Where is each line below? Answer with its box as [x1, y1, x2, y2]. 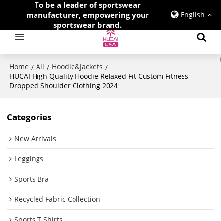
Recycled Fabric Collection [14, 194, 101, 204]
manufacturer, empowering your [26, 10, 149, 20]
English [180, 10, 205, 19]
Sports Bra [14, 174, 49, 184]
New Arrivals [14, 134, 57, 144]
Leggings [14, 154, 44, 164]
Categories [7, 111, 52, 123]
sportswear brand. [53, 20, 122, 30]
